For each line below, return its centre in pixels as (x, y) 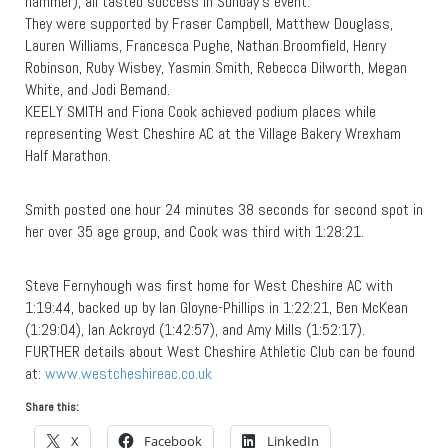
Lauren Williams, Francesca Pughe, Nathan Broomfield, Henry (205, 45)
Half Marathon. (68, 155)
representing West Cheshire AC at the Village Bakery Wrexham (213, 133)
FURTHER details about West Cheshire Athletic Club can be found (220, 351)
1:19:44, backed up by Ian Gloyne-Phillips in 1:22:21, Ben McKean (216, 307)
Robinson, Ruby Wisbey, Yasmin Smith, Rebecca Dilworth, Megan (216, 67)
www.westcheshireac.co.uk (128, 373)
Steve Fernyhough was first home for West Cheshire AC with (209, 285)
